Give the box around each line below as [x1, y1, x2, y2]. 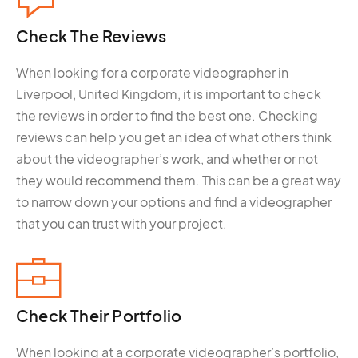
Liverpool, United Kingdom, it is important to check [16, 86, 321, 103]
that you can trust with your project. [16, 215, 227, 233]
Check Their [16, 305, 113, 326]
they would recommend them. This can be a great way [16, 172, 341, 189]
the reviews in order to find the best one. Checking [16, 107, 318, 125]
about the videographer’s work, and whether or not [16, 150, 318, 168]
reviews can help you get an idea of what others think [16, 129, 332, 146]
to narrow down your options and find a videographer [16, 193, 332, 211]
